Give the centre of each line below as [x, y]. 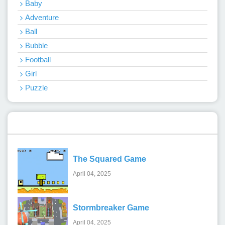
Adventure [42, 17]
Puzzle [36, 87]
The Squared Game [109, 159]
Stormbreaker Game [111, 207]
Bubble [36, 45]
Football [38, 59]
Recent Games [52, 122]
